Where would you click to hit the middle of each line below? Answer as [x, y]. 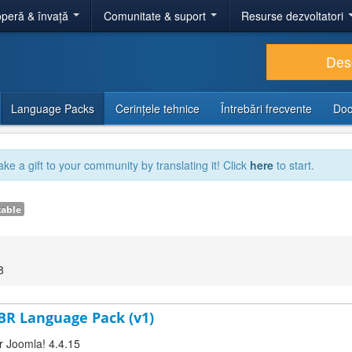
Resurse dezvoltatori [294, 16]
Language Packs [53, 108]
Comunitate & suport [156, 16]
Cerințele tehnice [158, 108]
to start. [294, 165]
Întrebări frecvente [266, 108]
